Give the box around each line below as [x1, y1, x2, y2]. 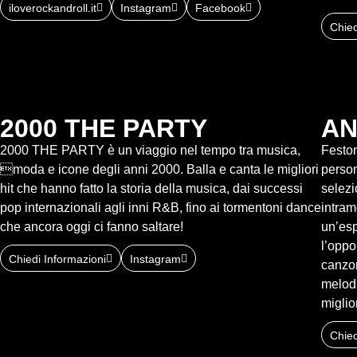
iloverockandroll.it [9, 2, 96, 15]
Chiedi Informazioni [9, 252, 106, 265]
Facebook [195, 2, 245, 15]
